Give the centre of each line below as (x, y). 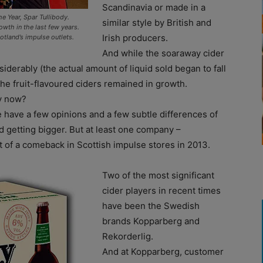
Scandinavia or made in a (154, 7)
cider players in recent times (161, 190)
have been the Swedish (151, 205)
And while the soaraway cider (163, 53)
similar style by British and (157, 22)
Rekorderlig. (128, 236)
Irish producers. (135, 38)
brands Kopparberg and (151, 221)
